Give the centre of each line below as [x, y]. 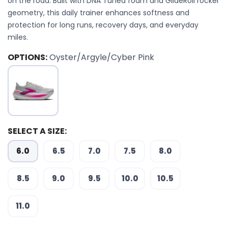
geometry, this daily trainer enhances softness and [98, 13]
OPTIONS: [27, 57]
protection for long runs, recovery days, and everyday [103, 25]
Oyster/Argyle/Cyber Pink [102, 57]
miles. [18, 37]
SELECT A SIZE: [37, 131]
